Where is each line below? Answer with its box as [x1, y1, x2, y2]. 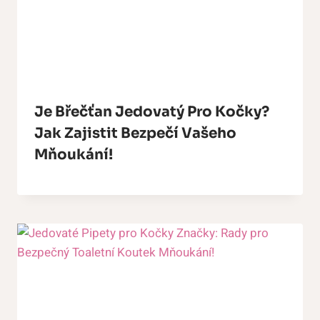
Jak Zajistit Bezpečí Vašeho [34, 124, 236, 143]
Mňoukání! [34, 146, 113, 164]
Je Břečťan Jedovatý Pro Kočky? [34, 103, 269, 121]
